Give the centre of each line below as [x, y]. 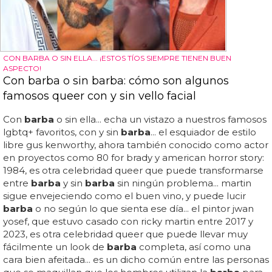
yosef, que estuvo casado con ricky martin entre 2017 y [128, 222]
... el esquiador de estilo [203, 132]
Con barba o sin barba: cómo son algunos [116, 81]
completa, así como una [194, 247]
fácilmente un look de [55, 247]
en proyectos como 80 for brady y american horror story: [134, 158]
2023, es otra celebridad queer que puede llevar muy [125, 234]
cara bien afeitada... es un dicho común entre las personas [136, 260]
